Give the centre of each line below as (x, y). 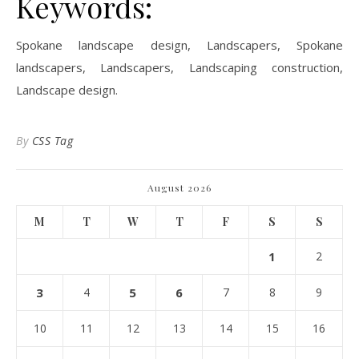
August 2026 (179, 188)
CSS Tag (52, 141)
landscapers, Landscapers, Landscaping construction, (179, 67)
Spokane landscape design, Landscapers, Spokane (179, 45)
